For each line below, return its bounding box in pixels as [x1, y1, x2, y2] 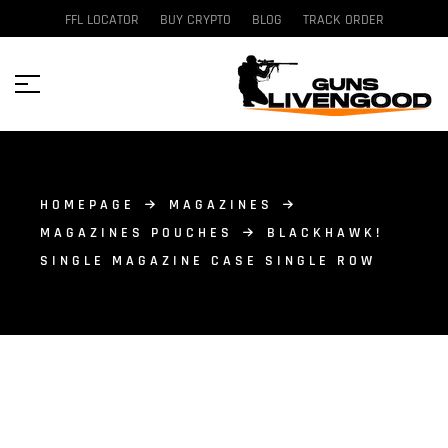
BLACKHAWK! [267, 224, 383, 242]
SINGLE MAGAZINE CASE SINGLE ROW [40, 252, 376, 270]
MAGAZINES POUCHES [40, 224, 233, 242]
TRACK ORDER [302, 11, 384, 29]
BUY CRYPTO [159, 11, 231, 29]
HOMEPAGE [40, 196, 135, 214]
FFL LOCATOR [64, 11, 139, 29]
